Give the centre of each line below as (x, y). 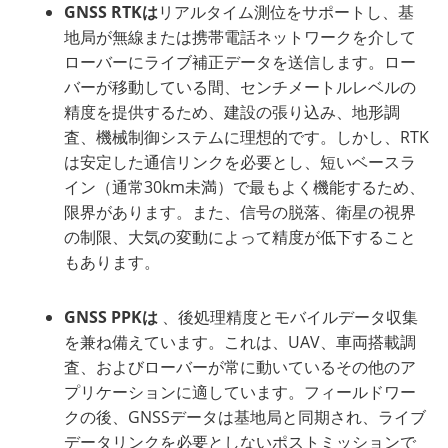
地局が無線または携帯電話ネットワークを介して (240, 36)
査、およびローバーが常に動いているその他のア (240, 366)
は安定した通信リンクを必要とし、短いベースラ (240, 161)
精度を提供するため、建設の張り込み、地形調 (232, 111)
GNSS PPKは (113, 316)
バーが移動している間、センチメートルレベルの (240, 86)
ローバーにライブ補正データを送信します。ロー (240, 61)
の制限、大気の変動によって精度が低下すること (240, 236)
